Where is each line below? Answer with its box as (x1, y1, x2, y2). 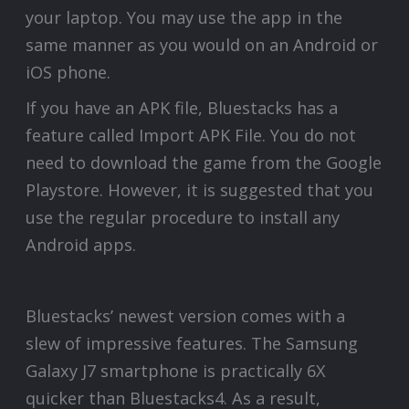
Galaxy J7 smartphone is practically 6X (26, 360, 327, 383)
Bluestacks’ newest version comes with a (26, 305, 346, 328)
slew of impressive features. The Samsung (26, 332, 359, 355)
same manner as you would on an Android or (26, 33, 379, 56)
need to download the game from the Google (26, 152, 383, 174)
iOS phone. (26, 60, 111, 83)
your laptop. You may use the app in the (26, 5, 343, 28)
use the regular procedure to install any (26, 206, 341, 229)
